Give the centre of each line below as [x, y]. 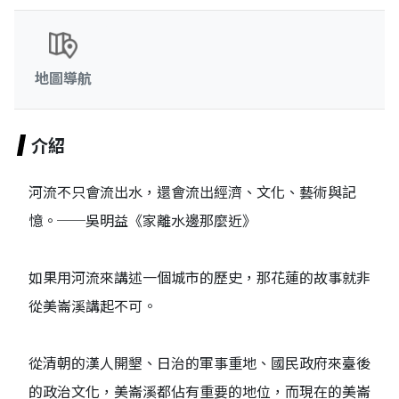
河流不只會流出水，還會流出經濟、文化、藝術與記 [192, 192]
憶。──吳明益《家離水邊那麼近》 [142, 220]
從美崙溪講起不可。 [93, 306]
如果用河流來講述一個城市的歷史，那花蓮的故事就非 [199, 277]
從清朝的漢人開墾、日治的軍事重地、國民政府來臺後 [199, 363]
